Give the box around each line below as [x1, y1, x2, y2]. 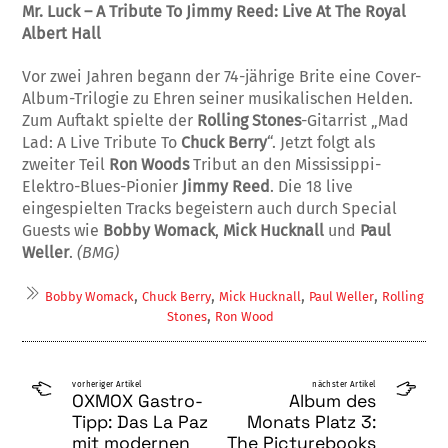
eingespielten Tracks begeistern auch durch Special [22, 198, 398, 218]
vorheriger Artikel [72, 379, 142, 389]
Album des [288, 389, 376, 412]
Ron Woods [109, 154, 190, 174]
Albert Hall [22, 24, 102, 44]
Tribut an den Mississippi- [189, 154, 382, 174]
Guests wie [22, 220, 104, 240]
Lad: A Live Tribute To [22, 132, 182, 152]
